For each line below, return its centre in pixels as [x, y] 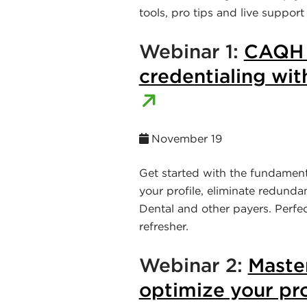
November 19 [186, 138]
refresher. [163, 226]
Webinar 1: [191, 51]
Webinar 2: [193, 265]
